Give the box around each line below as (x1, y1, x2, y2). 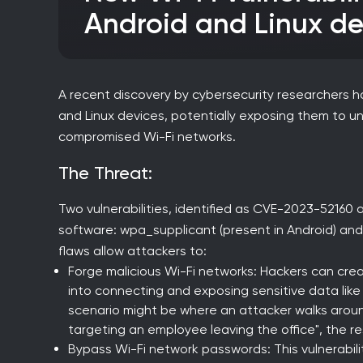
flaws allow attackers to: (58, 242, 207, 258)
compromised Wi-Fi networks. (58, 128, 236, 144)
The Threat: (69, 162, 152, 183)
